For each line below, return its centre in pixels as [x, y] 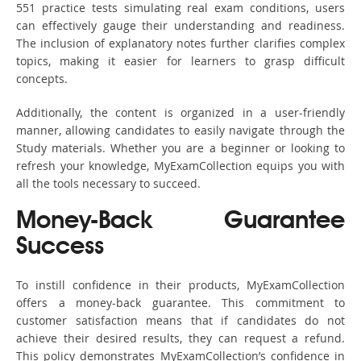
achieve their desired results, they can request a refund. [180, 338]
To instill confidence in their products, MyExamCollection [180, 285]
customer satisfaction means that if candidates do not [180, 321]
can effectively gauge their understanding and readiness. [180, 26]
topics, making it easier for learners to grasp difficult [180, 61]
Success [60, 248]
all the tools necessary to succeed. [108, 184]
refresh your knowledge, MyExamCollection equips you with [180, 166]
